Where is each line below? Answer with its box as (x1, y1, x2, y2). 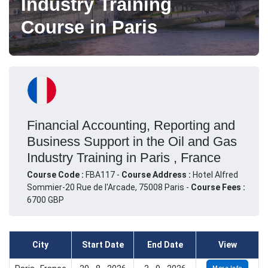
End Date (147, 240, 183, 250)
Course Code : (27, 169, 86, 179)
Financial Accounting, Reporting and (27, 117, 235, 133)
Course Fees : (191, 182, 245, 192)
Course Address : (121, 169, 193, 179)
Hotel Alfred (193, 169, 238, 179)
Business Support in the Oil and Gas (27, 133, 237, 149)
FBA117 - (86, 169, 121, 179)
